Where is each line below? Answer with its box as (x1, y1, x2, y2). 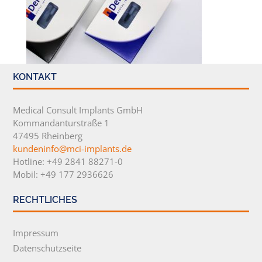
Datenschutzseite (12, 242, 81, 254)
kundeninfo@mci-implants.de (12, 143, 132, 154)
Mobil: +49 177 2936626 (12, 168, 113, 180)
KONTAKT (12, 71, 57, 82)
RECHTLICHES (12, 194, 77, 205)
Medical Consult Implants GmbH (12, 104, 143, 116)
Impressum (12, 227, 58, 239)
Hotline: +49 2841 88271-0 (12, 156, 123, 167)
